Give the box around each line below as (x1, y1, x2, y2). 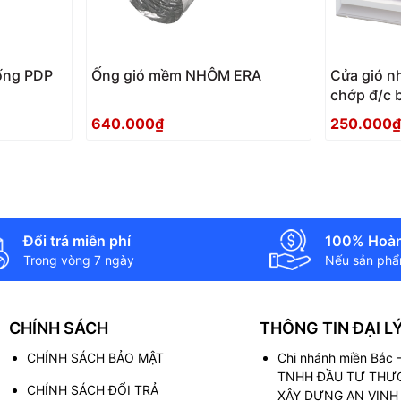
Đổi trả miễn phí (23, 231, 131, 250)
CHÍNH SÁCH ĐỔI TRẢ (27, 381, 158, 397)
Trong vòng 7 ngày (23, 252, 134, 268)
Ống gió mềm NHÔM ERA (91, 66, 261, 84)
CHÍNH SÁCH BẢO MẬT (27, 349, 164, 365)
